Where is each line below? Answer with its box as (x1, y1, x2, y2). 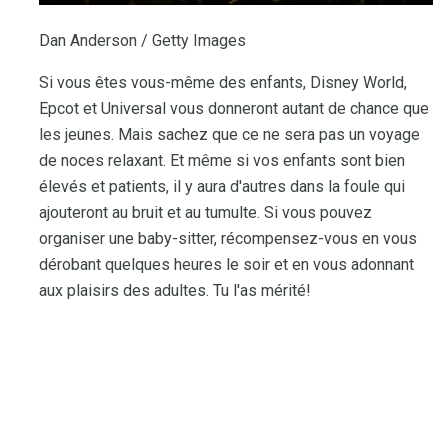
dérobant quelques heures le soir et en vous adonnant (39, 254, 414, 274)
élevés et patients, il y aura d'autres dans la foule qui (39, 176, 405, 196)
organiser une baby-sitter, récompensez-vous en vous (39, 228, 417, 248)
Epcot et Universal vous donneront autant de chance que (39, 98, 429, 118)
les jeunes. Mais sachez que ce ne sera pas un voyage (39, 124, 420, 144)
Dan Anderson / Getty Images (39, 30, 246, 50)
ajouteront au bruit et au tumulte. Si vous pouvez (39, 202, 372, 222)
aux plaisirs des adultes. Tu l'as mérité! (39, 280, 311, 300)
